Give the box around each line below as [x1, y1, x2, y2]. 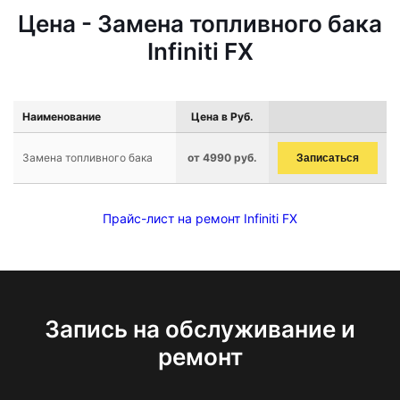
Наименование [22, 110, 101, 123]
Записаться [296, 152, 359, 164]
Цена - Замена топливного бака [18, 10, 382, 37]
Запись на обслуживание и [45, 315, 355, 343]
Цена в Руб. [191, 110, 254, 123]
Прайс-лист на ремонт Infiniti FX [103, 211, 297, 226]
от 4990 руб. [187, 151, 257, 164]
